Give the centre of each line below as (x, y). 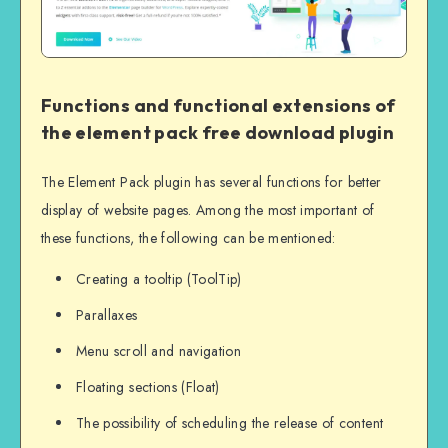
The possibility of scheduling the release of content (230, 423)
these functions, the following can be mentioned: (188, 238)
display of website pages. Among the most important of (208, 210)
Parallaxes (107, 315)
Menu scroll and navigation (159, 351)
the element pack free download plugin (217, 133)
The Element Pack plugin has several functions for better (211, 182)
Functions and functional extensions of (218, 106)
